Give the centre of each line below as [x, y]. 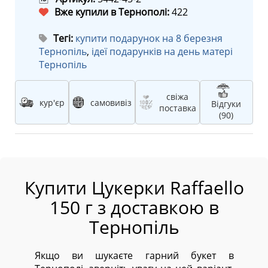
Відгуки [226, 104]
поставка [177, 108]
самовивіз [111, 102]
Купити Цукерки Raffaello [134, 188]
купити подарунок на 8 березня [149, 39]
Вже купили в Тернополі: [112, 12]
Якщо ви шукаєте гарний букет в [134, 256]
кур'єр [52, 102]
